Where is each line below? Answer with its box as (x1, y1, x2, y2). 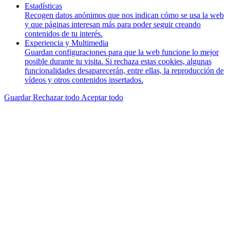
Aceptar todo (81, 92, 123, 102)
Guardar (4, 92, 33, 102)
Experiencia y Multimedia (25, 38, 108, 47)
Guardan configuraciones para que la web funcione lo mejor (25, 47, 219, 56)
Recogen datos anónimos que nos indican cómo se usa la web (25, 10, 224, 20)
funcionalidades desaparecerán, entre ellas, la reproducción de (25, 66, 224, 75)
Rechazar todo (33, 92, 81, 102)
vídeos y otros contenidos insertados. (25, 75, 143, 84)
